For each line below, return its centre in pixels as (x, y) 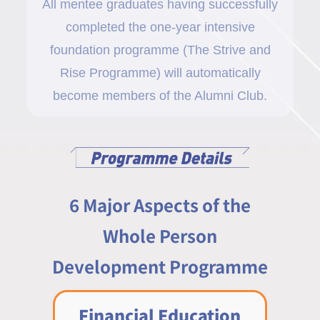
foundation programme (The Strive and (160, 50)
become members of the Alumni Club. (160, 96)
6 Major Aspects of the (160, 204)
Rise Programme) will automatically (160, 73)
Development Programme (160, 266)
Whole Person (160, 235)
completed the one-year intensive (160, 27)
